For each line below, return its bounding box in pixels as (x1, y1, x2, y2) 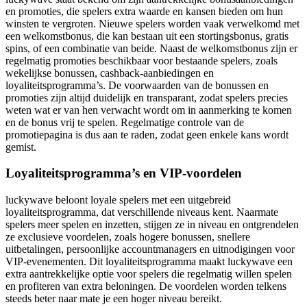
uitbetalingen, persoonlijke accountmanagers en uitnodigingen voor (5, 243, 295, 256)
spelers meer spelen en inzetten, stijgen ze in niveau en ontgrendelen (5, 219, 299, 231)
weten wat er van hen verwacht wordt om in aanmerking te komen (5, 103, 292, 116)
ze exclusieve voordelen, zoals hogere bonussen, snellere (5, 231, 250, 243)
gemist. (5, 140, 36, 153)
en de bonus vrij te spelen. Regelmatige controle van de (5, 116, 244, 128)
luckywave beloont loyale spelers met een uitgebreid (5, 194, 231, 206)
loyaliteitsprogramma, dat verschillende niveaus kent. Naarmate (5, 206, 278, 219)
